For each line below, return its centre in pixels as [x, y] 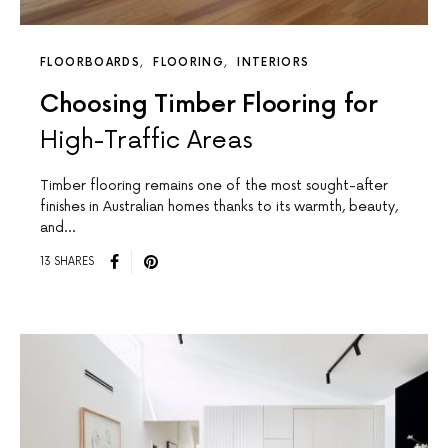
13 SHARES [67, 262]
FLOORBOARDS [90, 62]
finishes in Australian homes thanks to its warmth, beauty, [219, 206]
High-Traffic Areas [146, 140]
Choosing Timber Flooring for [209, 104]
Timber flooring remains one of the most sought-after [214, 185]
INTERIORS [273, 62]
